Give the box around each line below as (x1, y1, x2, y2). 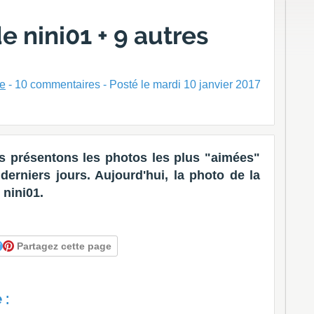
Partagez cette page (17, 240, 111, 252)
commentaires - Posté (27, 78, 141, 90)
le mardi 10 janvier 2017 (141, 78, 261, 90)
